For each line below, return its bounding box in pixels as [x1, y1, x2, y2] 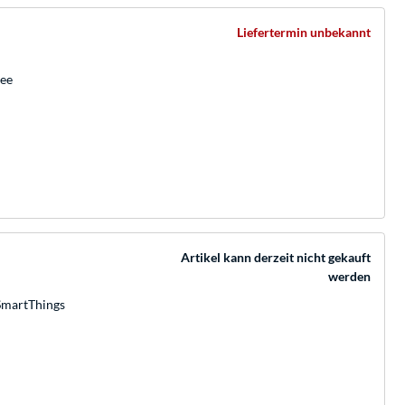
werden [328, 268, 371, 284]
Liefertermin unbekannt [237, 24, 371, 40]
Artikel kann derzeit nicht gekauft [181, 249, 371, 265]
